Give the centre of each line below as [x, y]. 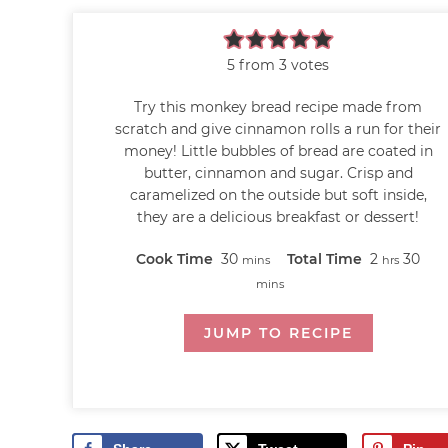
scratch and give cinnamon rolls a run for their [278, 128]
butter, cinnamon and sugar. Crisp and [278, 172]
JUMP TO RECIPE [278, 332]
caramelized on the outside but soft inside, [278, 194]
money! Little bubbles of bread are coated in [278, 150]
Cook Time [177, 258]
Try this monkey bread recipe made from [278, 106]
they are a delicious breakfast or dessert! [278, 216]
